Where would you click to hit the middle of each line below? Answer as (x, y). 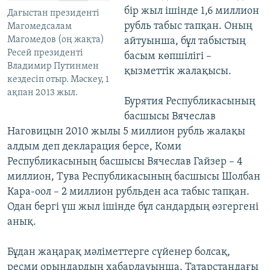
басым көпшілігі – (168, 57)
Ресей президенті (45, 53)
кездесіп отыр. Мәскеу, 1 (58, 80)
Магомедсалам (39, 27)
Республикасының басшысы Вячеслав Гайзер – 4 (125, 162)
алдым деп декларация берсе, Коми (94, 147)
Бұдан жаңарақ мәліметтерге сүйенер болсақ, (119, 253)
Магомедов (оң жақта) (56, 40)
